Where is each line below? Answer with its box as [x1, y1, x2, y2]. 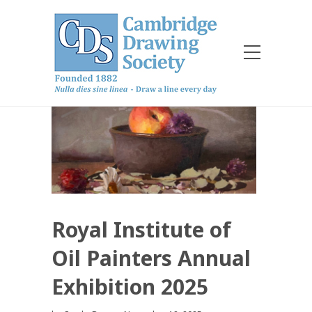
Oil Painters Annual [52, 244, 251, 273]
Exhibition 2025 [52, 272, 208, 302]
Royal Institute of [52, 215, 231, 244]
